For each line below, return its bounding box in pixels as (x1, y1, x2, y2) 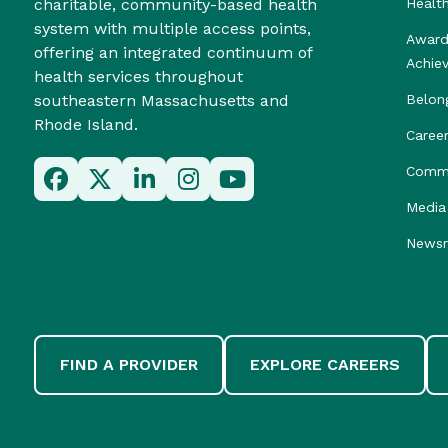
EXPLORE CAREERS (250, 355, 400, 374)
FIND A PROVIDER (60, 355, 198, 374)
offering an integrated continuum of (34, 43, 312, 62)
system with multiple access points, (34, 19, 311, 38)
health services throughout (34, 67, 243, 86)
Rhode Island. (34, 115, 138, 134)
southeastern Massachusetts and (34, 91, 289, 110)
